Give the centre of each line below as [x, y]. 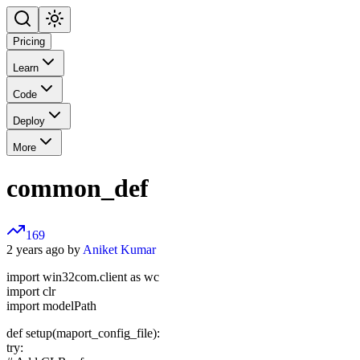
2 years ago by [45, 250]
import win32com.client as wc [83, 277]
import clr [31, 292]
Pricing [29, 42]
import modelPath [51, 306]
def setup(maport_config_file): [83, 333]
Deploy [29, 121]
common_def [78, 188]
